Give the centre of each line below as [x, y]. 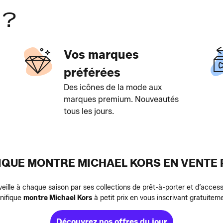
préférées [92, 72]
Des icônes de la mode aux [113, 87]
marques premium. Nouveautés [121, 99]
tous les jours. [89, 111]
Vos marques [101, 55]
